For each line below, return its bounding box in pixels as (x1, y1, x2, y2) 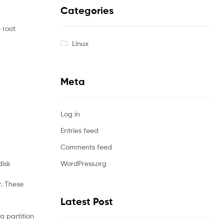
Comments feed (60, 142, 112, 151)
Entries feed (60, 126, 98, 135)
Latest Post (60, 195, 113, 208)
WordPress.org (60, 159, 106, 168)
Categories (60, 4, 113, 17)
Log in (60, 109, 80, 118)
